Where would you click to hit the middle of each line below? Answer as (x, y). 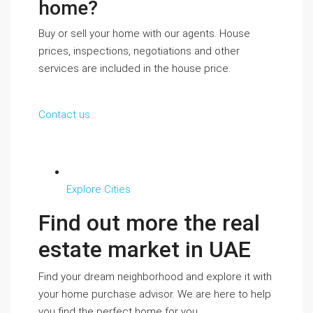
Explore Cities (99, 189)
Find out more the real (149, 223)
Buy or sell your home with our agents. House (144, 34)
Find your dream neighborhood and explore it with (155, 277)
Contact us (64, 115)
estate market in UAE (145, 249)
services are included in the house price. (134, 68)
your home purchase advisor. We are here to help (155, 294)
